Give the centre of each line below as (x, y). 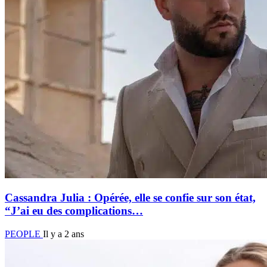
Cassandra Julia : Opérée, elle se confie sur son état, (130, 198)
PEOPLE (24, 234)
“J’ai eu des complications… (74, 211)
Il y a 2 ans (63, 234)
